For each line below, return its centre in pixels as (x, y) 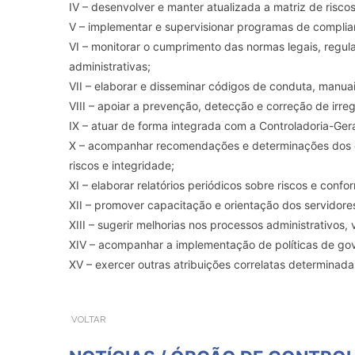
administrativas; (110, 66)
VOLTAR (88, 319)
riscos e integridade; (122, 165)
